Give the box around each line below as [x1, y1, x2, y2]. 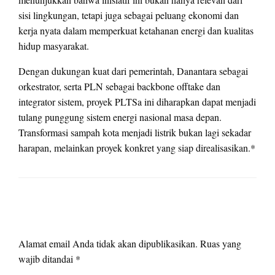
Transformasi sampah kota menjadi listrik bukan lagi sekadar [18, 125, 251, 139]
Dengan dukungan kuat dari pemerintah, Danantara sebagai [18, 64, 248, 77]
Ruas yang [200, 236, 241, 250]
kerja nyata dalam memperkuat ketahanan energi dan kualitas [18, 23, 254, 37]
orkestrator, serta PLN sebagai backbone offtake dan [18, 79, 220, 93]
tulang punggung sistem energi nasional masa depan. [18, 110, 222, 123]
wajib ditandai [18, 252, 76, 265]
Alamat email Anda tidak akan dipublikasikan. [18, 236, 198, 250]
